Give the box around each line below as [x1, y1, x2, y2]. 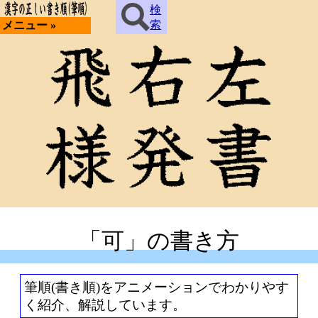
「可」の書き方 [79, 228, 239, 253]
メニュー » [2, 19, 56, 31]
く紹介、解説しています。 [23, 297, 186, 312]
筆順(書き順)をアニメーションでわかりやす [23, 280, 289, 295]
